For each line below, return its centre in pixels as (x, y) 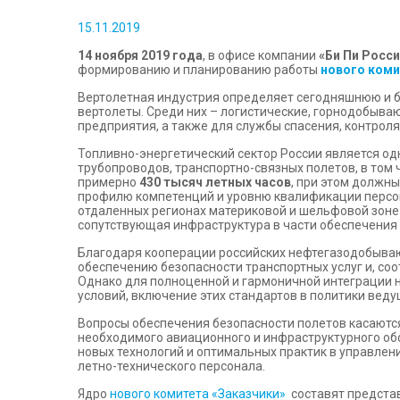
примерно (108, 182)
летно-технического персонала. (171, 366)
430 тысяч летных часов (215, 182)
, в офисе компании (261, 55)
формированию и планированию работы (199, 70)
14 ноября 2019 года (140, 55)
